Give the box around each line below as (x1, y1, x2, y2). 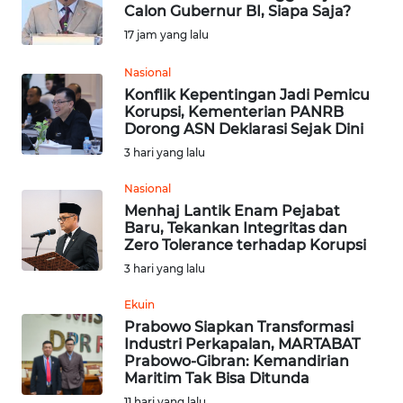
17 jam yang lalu (124, 28, 209, 42)
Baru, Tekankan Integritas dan (124, 219, 347, 237)
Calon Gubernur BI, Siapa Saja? (124, 3, 351, 21)
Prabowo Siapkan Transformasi (124, 318, 354, 336)
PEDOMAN (25, 342, 82, 358)
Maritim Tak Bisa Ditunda (124, 370, 309, 388)
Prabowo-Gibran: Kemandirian (124, 353, 349, 371)
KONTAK (25, 142, 71, 158)
